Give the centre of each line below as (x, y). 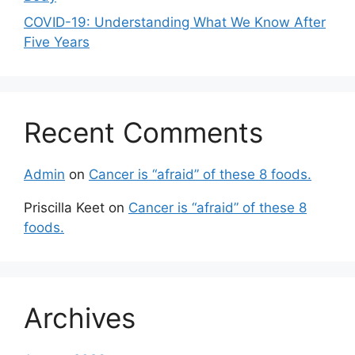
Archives (80, 318)
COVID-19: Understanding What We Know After (175, 23)
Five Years (57, 42)
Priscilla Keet (64, 208)
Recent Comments (143, 133)
